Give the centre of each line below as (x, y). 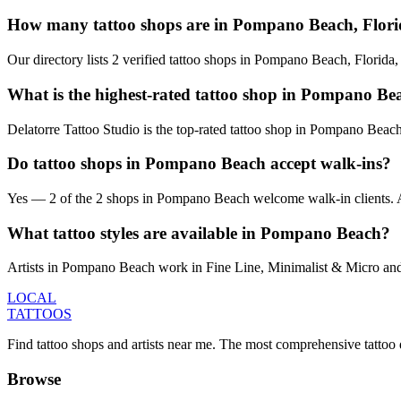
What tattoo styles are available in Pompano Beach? (199, 233)
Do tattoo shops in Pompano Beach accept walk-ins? (199, 164)
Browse (34, 380)
